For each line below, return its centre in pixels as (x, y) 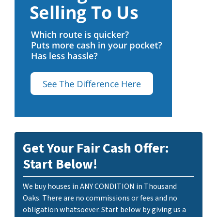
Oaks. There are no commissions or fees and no (100, 198)
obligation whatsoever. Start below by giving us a (104, 210)
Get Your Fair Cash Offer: (96, 148)
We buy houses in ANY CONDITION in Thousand (100, 187)
